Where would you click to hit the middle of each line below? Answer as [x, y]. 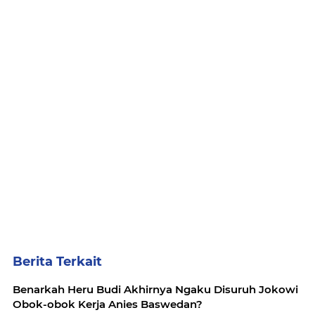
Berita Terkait [57, 262]
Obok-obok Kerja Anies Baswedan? [108, 304]
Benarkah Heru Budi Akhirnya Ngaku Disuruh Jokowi [155, 290]
